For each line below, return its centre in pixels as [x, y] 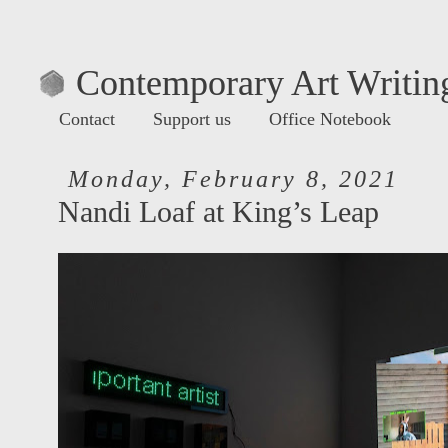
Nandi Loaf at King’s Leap [218, 211]
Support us [192, 119]
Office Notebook [330, 119]
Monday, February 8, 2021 [233, 179]
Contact [87, 119]
